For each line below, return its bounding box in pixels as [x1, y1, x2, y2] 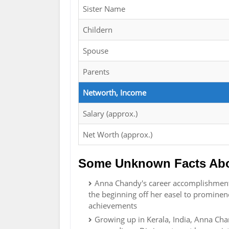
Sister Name [83, 4, 125, 14]
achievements [88, 200, 137, 211]
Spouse [83, 45, 108, 56]
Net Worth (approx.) [83, 129, 152, 140]
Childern [83, 25, 112, 35]
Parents [83, 66, 109, 77]
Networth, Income [83, 87, 146, 98]
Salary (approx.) [83, 108, 138, 119]
